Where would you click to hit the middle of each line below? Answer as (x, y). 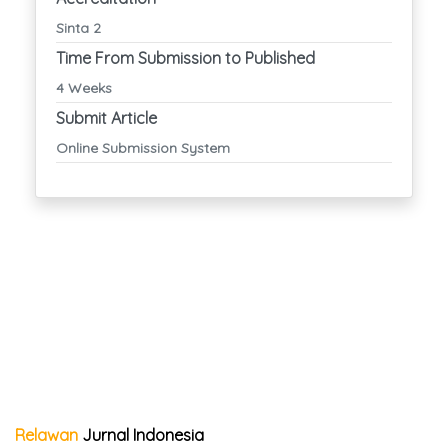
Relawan (46, 435)
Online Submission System (143, 147)
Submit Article (106, 117)
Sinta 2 (78, 27)
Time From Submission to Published (185, 57)
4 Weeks (84, 87)
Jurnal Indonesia (143, 435)
